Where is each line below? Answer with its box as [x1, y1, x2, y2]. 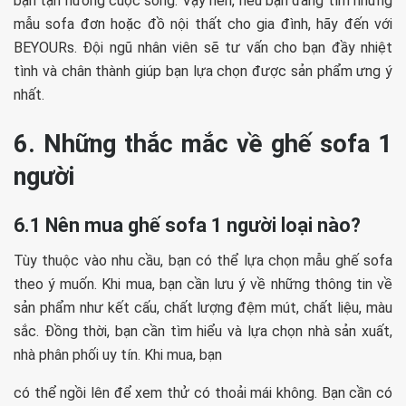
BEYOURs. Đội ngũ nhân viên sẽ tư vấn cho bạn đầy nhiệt [14, 39, 392, 57]
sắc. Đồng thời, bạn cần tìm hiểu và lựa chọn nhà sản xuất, [14, 323, 392, 341]
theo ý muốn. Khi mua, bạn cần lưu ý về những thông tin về [14, 275, 392, 294]
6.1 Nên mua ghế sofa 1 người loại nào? [14, 214, 361, 237]
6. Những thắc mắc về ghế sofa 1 [14, 129, 392, 159]
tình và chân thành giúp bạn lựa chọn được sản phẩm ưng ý [14, 63, 392, 81]
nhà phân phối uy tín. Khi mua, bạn [14, 346, 222, 364]
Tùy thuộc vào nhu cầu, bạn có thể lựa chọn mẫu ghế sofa [14, 252, 392, 270]
